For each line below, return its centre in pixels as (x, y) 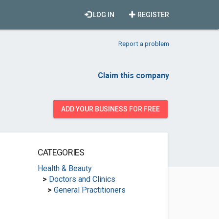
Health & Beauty (65, 168)
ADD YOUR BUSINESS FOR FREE (110, 109)
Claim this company (133, 76)
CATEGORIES (61, 153)
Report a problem (144, 44)
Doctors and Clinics (82, 179)
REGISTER (153, 15)
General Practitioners (89, 190)
